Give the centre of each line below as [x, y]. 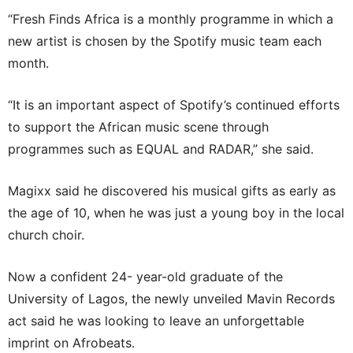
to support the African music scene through [138, 127]
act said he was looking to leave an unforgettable [156, 321]
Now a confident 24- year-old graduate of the [145, 277]
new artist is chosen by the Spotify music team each [165, 41]
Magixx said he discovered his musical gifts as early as [172, 191]
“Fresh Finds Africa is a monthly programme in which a [171, 19]
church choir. [46, 235]
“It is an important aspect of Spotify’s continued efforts [174, 105]
